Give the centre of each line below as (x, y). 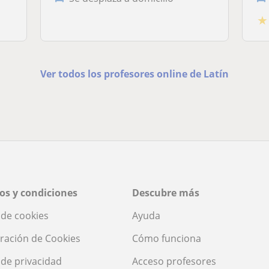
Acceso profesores (174, 261)
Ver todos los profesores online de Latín (134, 74)
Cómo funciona (167, 238)
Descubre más (166, 192)
